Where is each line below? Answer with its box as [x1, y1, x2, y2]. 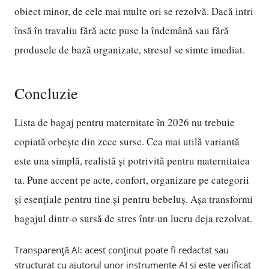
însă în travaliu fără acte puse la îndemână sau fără [14, 23, 229, 37]
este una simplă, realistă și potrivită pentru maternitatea [14, 154, 250, 168]
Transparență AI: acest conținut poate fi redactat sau [14, 244, 229, 256]
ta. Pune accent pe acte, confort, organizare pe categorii [14, 173, 249, 187]
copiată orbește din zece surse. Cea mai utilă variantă [14, 134, 240, 148]
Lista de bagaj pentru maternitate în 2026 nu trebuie [14, 115, 235, 129]
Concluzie [14, 83, 78, 103]
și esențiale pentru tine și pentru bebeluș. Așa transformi [14, 192, 253, 206]
